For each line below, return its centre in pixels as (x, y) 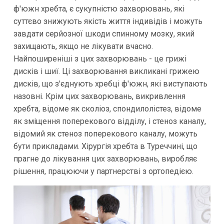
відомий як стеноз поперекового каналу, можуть (105, 133)
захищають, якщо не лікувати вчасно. (83, 46)
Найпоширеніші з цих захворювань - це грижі (100, 58)
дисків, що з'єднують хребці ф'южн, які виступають (110, 83)
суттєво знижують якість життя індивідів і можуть (108, 21)
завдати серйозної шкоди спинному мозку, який (104, 33)
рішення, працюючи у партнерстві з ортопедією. (103, 171)
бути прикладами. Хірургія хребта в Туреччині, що (105, 146)
